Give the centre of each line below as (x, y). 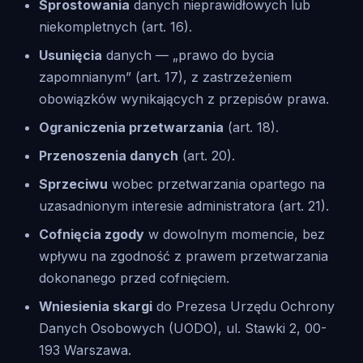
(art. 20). (207, 156)
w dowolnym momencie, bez (235, 234)
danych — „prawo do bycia (188, 55)
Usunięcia (70, 55)
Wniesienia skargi (96, 306)
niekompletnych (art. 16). (115, 27)
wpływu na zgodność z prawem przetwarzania (184, 256)
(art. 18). (251, 127)
